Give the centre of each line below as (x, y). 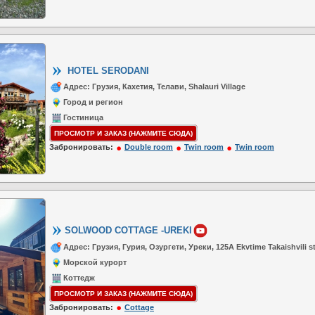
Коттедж (79, 278)
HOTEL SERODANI (107, 71)
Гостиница (83, 118)
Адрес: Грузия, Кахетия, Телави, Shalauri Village (154, 87)
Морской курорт (95, 262)
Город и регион (93, 102)
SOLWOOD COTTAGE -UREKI (128, 230)
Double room (149, 147)
